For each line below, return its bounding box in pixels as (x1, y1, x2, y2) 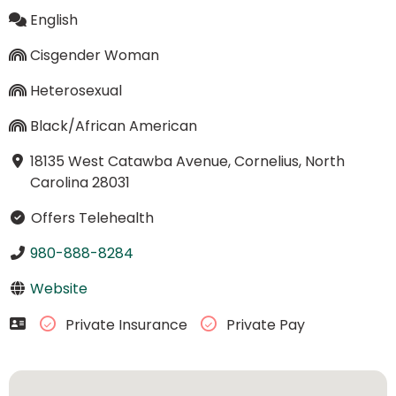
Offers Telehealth (27, 207, 154, 228)
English (29, 9, 78, 30)
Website (29, 278, 88, 299)
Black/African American (29, 115, 197, 136)
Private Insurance (61, 315, 191, 336)
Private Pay (222, 315, 305, 336)
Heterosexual (29, 80, 122, 101)
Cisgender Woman (29, 44, 159, 65)
